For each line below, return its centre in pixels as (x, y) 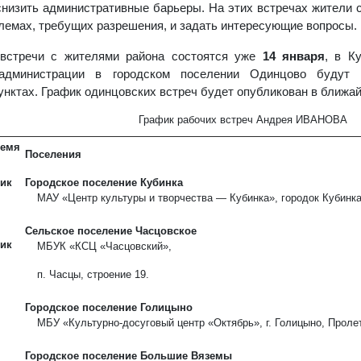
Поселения (53, 154)
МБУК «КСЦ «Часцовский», (104, 246)
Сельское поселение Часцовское (111, 231)
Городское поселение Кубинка (104, 183)
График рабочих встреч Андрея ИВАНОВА (243, 120)
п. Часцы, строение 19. (93, 274)
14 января (294, 56)
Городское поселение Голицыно (109, 307)
